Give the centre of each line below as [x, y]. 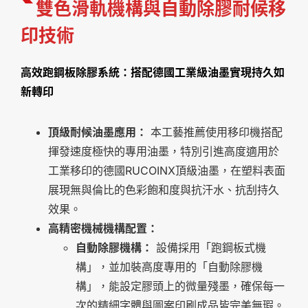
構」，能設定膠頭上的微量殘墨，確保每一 [180, 286]
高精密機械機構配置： [103, 229]
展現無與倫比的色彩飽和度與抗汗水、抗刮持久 [164, 190]
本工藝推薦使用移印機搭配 [215, 132]
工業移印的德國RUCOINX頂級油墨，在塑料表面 [167, 171]
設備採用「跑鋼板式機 [209, 248]
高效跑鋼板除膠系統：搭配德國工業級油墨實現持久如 [153, 73]
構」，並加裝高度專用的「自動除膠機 [169, 267]
